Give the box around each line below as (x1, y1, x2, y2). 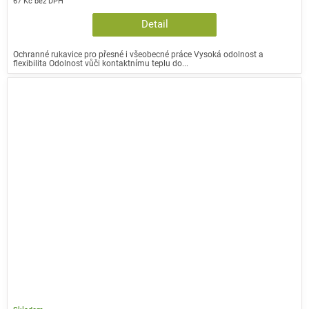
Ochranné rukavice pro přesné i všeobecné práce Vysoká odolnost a (13, 49, 263, 60)
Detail (141, 19, 168, 31)
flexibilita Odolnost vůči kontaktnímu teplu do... (13, 58, 188, 69)
